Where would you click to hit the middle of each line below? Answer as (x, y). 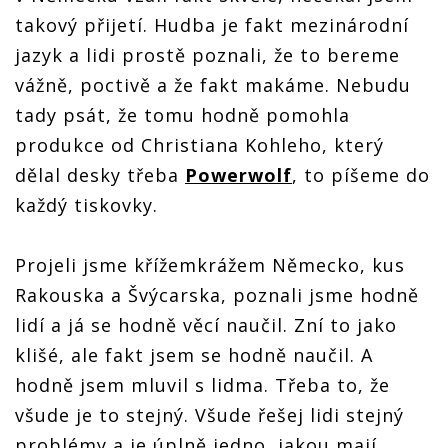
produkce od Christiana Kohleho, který (199, 144)
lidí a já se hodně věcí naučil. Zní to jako (206, 324)
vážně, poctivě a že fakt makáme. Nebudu (213, 84)
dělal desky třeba (100, 174)
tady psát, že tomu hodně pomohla (182, 114)
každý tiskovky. (89, 204)
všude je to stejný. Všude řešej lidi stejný (209, 414)
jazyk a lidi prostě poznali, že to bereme (207, 54)
